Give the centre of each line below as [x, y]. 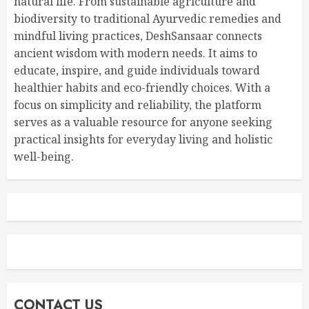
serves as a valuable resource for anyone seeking [143, 122]
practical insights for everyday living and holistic [143, 139]
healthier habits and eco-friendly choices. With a [142, 88]
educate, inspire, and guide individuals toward [137, 70]
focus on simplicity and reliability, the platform [138, 105]
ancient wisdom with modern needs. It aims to [136, 53]
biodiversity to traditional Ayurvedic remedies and [148, 19]
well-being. [44, 157]
